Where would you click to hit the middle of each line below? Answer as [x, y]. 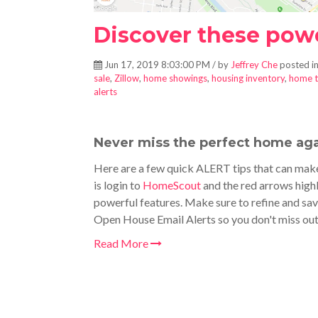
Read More [122, 243]
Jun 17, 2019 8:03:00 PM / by [166, 65]
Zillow [127, 78]
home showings [175, 78]
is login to [118, 185]
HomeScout [172, 185]
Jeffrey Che [254, 65]
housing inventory [248, 78]
